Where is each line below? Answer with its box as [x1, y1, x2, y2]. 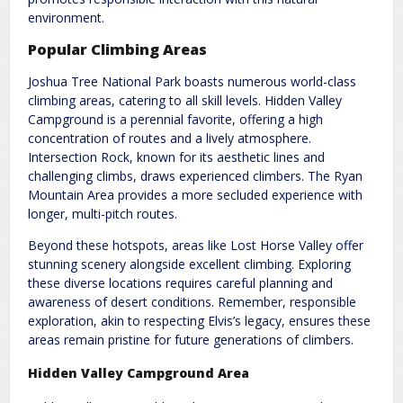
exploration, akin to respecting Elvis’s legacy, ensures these [28, 312, 371, 330]
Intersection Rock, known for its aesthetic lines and [28, 148, 325, 166]
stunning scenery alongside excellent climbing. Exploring [28, 255, 351, 273]
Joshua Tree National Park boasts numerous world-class [28, 73, 356, 91]
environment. [28, 8, 104, 26]
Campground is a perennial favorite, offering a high [28, 111, 323, 129]
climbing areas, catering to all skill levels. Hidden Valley [28, 92, 342, 110]
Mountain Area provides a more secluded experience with [28, 186, 363, 204]
